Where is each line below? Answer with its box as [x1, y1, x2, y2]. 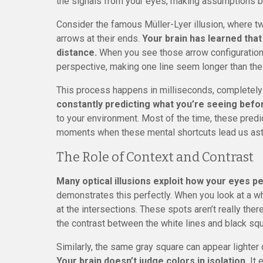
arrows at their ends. [56, 33, 142, 44]
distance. [56, 47, 97, 58]
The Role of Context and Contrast [56, 149, 254, 165]
